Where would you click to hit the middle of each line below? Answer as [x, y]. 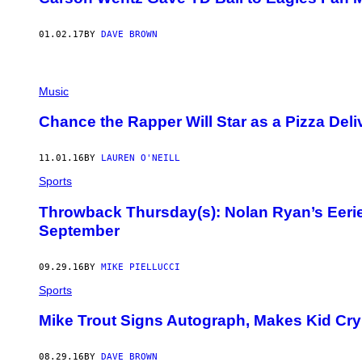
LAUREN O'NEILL [141, 158]
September [79, 230]
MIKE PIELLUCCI [141, 267]
